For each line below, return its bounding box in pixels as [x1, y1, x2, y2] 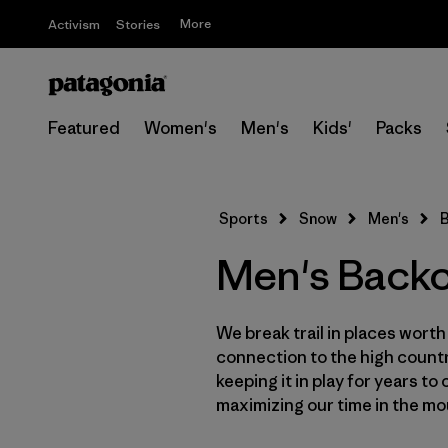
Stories [116, 16, 160, 33]
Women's [144, 117, 217, 139]
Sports [219, 209, 268, 228]
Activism [48, 16, 100, 33]
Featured [48, 117, 120, 139]
